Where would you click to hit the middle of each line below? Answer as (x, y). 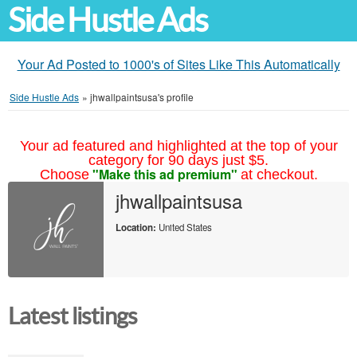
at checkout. (279, 175)
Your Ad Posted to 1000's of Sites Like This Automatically (178, 64)
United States (184, 227)
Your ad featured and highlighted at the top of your (178, 146)
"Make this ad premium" (165, 174)
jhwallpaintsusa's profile (142, 97)
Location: (136, 228)
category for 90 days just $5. (178, 160)
